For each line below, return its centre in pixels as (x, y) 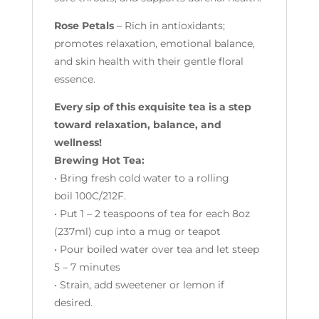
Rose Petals (84, 26)
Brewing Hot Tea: (99, 160)
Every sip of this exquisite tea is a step (152, 107)
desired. (73, 303)
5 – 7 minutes (87, 267)
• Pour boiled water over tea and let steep (156, 249)
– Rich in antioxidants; (169, 26)
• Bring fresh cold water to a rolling (141, 178)
